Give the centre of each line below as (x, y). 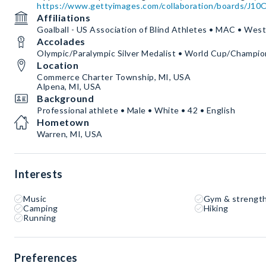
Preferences (46, 258)
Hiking (216, 208)
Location (58, 65)
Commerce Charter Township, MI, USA (114, 77)
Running (40, 218)
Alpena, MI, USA (69, 87)
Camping (41, 208)
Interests (39, 174)
